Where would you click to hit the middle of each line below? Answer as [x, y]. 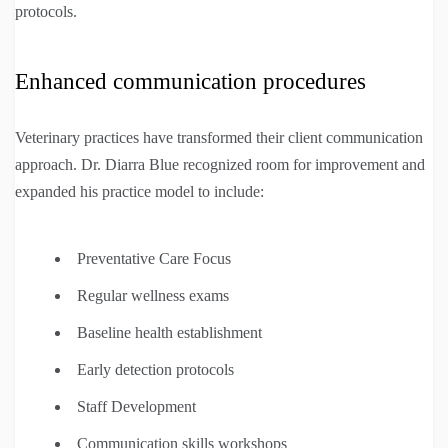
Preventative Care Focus [154, 258]
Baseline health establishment [169, 332]
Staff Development [136, 406]
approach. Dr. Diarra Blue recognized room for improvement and [220, 164]
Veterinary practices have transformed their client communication [219, 137]
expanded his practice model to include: [139, 191]
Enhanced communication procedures [190, 81]
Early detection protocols [155, 369]
